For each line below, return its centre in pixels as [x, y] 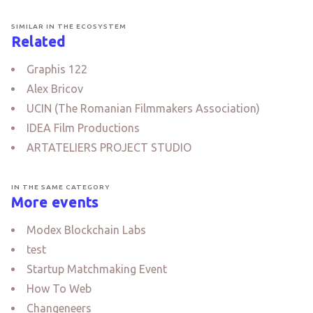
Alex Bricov [55, 89]
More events [55, 202]
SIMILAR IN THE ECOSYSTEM [69, 26]
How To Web [59, 289]
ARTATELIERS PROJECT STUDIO [109, 147]
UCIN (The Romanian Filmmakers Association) [143, 108]
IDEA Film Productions [83, 128]
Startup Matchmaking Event [97, 269]
